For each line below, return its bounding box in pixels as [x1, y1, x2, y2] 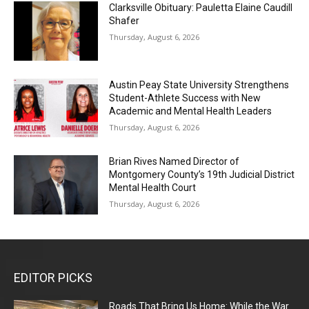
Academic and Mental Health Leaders [109, 105, 272, 117]
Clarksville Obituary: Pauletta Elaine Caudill [109, 1, 293, 13]
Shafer [109, 14, 140, 26]
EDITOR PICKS [14, 270, 92, 285]
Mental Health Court [109, 182, 197, 194]
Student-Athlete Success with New [109, 92, 261, 103]
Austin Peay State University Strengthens [109, 79, 290, 90]
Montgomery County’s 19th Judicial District [109, 169, 295, 181]
